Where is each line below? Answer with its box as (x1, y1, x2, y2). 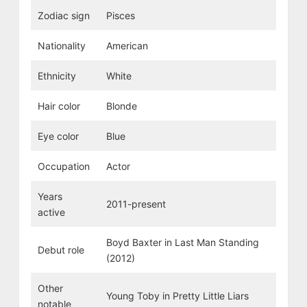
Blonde (106, 99, 137, 112)
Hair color (37, 99, 80, 112)
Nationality (37, 39, 86, 51)
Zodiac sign (37, 9, 90, 21)
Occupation (37, 160, 90, 172)
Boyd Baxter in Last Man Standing (106, 236, 259, 248)
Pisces (106, 9, 135, 21)
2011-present (106, 197, 166, 210)
